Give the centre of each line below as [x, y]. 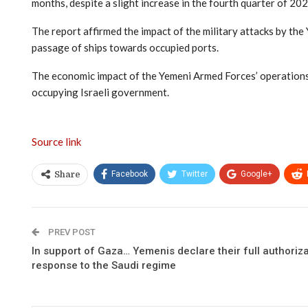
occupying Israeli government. [100, 92]
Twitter [195, 174]
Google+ [256, 174]
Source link [56, 141]
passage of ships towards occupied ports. [125, 47]
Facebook [130, 174]
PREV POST [71, 232]
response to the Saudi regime [104, 265]
